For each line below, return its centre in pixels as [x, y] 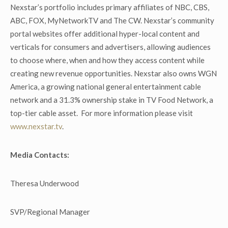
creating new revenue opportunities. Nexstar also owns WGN [113, 73]
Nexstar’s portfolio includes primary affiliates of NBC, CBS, [110, 7]
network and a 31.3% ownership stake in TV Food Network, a [112, 100]
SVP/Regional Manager [50, 212]
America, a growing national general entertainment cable [106, 87]
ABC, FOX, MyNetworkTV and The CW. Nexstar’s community [112, 20]
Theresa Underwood [45, 183]
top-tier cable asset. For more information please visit [102, 113]
